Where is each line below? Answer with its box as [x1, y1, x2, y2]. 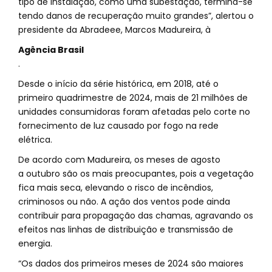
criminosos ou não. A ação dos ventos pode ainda [18, 195, 230, 208]
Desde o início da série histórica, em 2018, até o [18, 78, 219, 90]
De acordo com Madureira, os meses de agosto [18, 154, 220, 166]
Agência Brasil [18, 44, 84, 56]
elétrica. [18, 134, 52, 146]
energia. [18, 237, 52, 250]
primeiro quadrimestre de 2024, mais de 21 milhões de [18, 92, 248, 104]
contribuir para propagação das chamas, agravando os [18, 209, 253, 222]
